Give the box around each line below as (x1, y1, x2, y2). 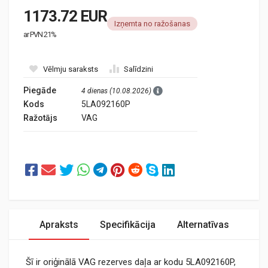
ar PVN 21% (23, 30, 56, 39)
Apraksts (39, 219, 78, 230)
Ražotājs (23, 113, 57, 123)
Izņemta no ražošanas (114, 19, 190, 28)
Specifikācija (99, 219, 156, 230)
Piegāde (23, 86, 56, 95)
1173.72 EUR (23, 7, 107, 25)
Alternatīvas (176, 219, 229, 230)
